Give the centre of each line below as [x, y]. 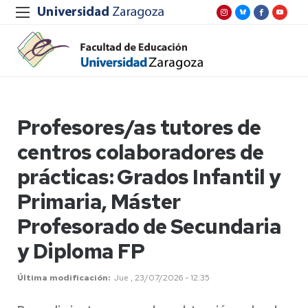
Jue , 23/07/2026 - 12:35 [162, 278]
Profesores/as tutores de [139, 127]
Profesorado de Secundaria [149, 226]
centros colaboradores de [141, 152]
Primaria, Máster [99, 201]
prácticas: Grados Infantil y [149, 177]
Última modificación [63, 278]
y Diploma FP [81, 251]
